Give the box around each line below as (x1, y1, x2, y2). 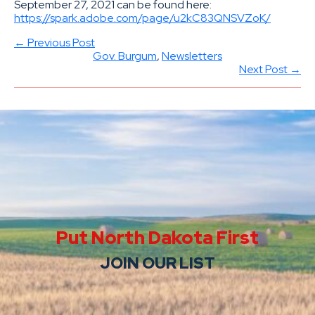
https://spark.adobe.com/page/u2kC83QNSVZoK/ (14, 10, 271, 25)
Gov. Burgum (93, 48, 157, 63)
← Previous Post (14, 34, 95, 50)
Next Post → (239, 61, 301, 77)
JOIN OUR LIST (100, 252, 215, 274)
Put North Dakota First (56, 225, 259, 250)
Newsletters (162, 48, 222, 63)
